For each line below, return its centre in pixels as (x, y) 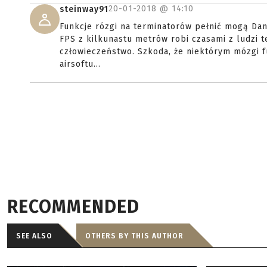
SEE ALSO (34, 236)
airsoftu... (80, 64)
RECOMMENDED (73, 207)
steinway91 (84, 9)
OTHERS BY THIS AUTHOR (134, 236)
